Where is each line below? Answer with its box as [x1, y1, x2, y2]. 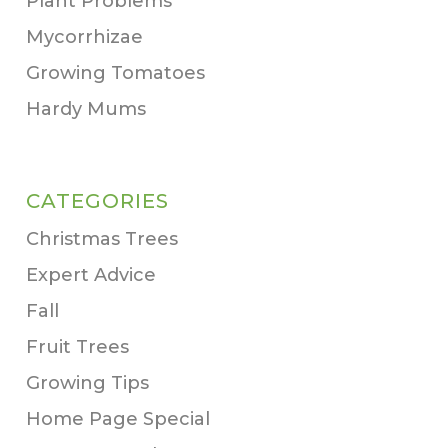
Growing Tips [25, 371, 149, 394]
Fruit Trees [25, 335, 129, 358]
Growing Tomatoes [25, 62, 205, 85]
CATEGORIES [25, 188, 169, 213]
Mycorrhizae [25, 26, 143, 49]
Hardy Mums [25, 98, 146, 121]
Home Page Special [25, 407, 210, 430]
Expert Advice [25, 263, 156, 286]
